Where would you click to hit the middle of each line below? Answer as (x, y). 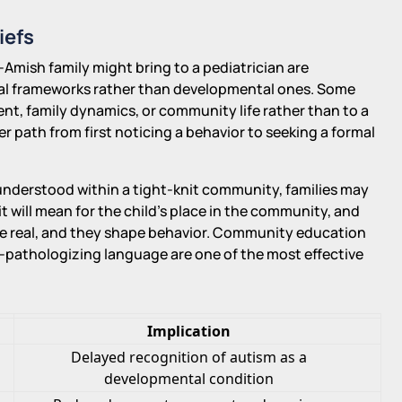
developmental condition (188, 378)
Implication (188, 331)
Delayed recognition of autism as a (188, 357)
